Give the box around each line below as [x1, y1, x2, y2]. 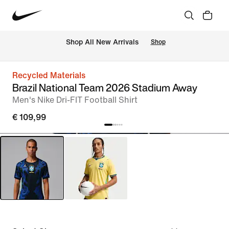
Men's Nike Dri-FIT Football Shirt [12, 96, 138, 104]
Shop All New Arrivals [65, 38, 139, 47]
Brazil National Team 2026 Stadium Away [12, 80, 197, 95]
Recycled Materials [12, 71, 85, 80]
